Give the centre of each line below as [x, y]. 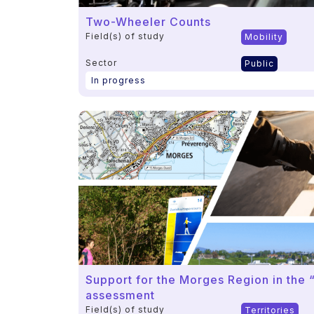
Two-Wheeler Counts [148, 21]
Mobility [264, 36]
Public [259, 63]
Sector [101, 62]
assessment [120, 295]
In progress [118, 80]
